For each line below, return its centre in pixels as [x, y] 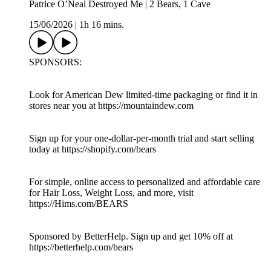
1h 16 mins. [102, 25]
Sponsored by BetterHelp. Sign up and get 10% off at [131, 237]
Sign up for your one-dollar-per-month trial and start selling [142, 139]
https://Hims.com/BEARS [79, 204]
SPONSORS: [55, 62]
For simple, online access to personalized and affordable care [145, 182]
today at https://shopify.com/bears [93, 149]
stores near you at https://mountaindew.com [111, 106]
